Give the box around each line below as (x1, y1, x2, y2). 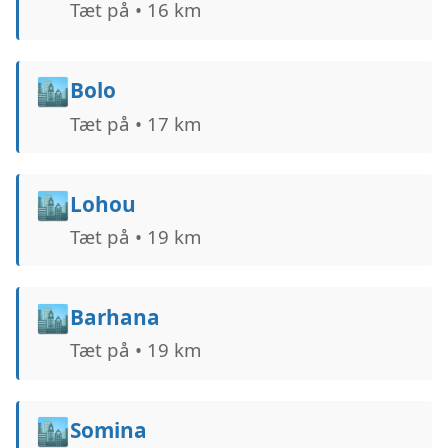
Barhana (69, 302, 160, 331)
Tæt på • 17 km (69, 110, 201, 136)
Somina (69, 416, 147, 445)
